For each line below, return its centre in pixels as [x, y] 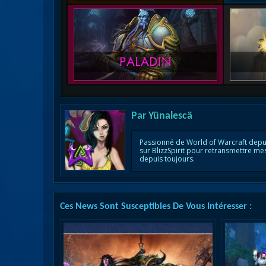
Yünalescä [170, 116]
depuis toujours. [167, 159]
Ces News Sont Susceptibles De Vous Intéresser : [156, 207]
